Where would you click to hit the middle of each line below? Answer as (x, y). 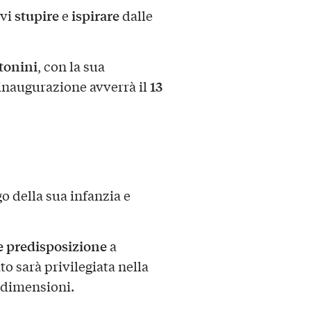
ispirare (95, 15)
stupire (36, 15)
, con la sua (71, 66)
